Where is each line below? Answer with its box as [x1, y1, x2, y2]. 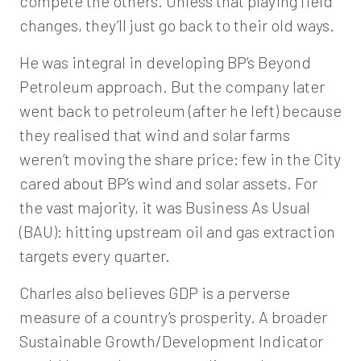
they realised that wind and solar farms [19, 125, 290, 144]
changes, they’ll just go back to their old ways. [19, 15, 334, 35]
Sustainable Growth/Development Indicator [19, 331, 323, 351]
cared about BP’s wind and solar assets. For [19, 173, 317, 193]
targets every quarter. [19, 246, 170, 265]
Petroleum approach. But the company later [19, 77, 325, 96]
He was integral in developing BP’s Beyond [19, 52, 311, 72]
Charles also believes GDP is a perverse [19, 283, 290, 302]
